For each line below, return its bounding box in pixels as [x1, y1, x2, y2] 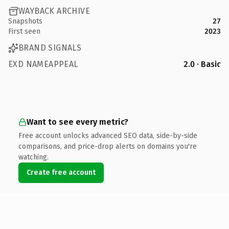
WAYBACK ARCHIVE [18, 6, 90, 16]
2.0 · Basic [184, 59, 221, 69]
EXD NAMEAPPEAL [8, 59, 78, 69]
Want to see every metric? [27, 117, 128, 127]
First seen [8, 27, 40, 36]
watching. [18, 152, 49, 162]
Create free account [27, 168, 96, 177]
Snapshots [8, 16, 42, 26]
